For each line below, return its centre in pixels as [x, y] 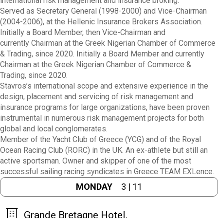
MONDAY [94, 187]
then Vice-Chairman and [126, 32]
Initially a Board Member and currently [139, 54]
